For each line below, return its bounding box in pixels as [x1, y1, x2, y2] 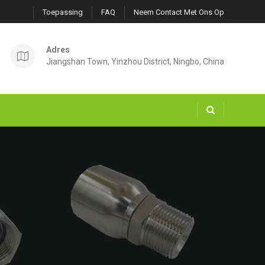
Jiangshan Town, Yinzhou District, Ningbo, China [46, 57, 224, 66]
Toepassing [42, 8, 83, 17]
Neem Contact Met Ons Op [133, 8, 224, 17]
